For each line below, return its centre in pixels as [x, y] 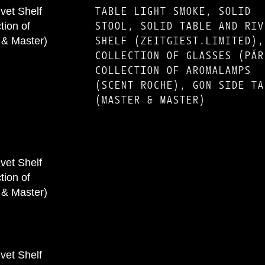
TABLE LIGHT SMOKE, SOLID [173, 11]
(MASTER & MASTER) [150, 100]
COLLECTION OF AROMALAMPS [173, 70]
